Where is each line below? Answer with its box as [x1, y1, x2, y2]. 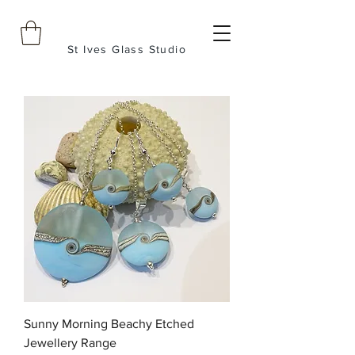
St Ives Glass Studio [67, 42, 186, 55]
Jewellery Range [24, 335, 116, 349]
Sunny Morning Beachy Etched [24, 316, 194, 330]
